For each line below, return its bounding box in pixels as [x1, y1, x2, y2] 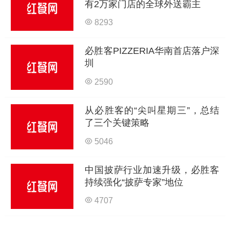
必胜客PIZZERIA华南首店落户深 [85, 46, 220, 56]
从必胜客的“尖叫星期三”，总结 [85, 105, 220, 116]
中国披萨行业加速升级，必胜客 [85, 165, 220, 176]
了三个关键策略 [85, 118, 150, 128]
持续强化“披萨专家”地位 [85, 177, 184, 188]
